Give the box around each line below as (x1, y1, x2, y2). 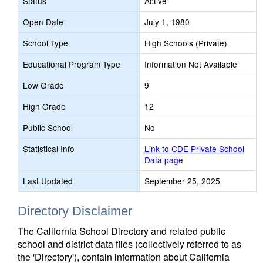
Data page (144, 154, 183, 166)
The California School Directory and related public (18, 224, 225, 238)
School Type (23, 37, 68, 49)
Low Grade (23, 79, 64, 91)
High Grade (23, 100, 66, 112)
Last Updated (23, 175, 73, 187)
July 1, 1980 (144, 16, 190, 28)
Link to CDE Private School (144, 143, 244, 154)
